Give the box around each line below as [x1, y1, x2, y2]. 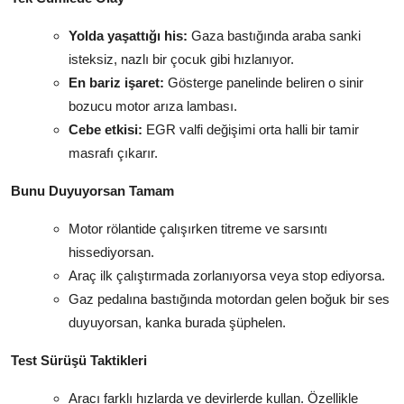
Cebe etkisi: [69, 121, 142, 137]
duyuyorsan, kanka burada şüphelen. [69, 314, 286, 330]
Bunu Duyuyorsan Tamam [11, 182, 174, 198]
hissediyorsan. [69, 243, 154, 260]
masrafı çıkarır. [69, 144, 158, 161]
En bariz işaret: [69, 74, 164, 90]
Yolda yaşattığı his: [69, 27, 188, 43]
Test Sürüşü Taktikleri [11, 352, 147, 368]
